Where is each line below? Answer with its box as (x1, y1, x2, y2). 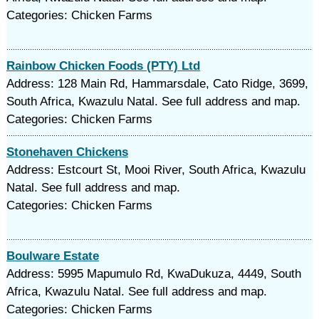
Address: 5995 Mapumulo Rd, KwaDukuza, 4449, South (6, 267, 301, 281)
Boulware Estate (6, 249, 99, 263)
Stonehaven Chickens (6, 145, 128, 159)
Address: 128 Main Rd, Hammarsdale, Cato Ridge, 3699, (6, 77, 308, 90)
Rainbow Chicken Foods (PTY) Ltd (6, 59, 200, 73)
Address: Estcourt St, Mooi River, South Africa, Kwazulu (6, 163, 305, 177)
